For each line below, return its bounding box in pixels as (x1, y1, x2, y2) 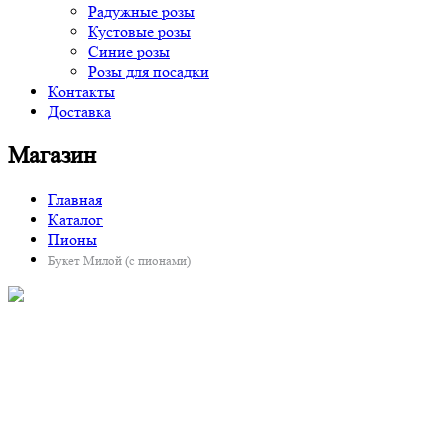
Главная (48, 189, 102, 209)
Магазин (8, 141, 96, 169)
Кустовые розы (88, 21, 191, 41)
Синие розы (88, 41, 170, 61)
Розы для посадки (88, 61, 209, 81)
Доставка (48, 101, 111, 121)
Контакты (48, 81, 115, 101)
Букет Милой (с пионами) (48, 252, 191, 268)
